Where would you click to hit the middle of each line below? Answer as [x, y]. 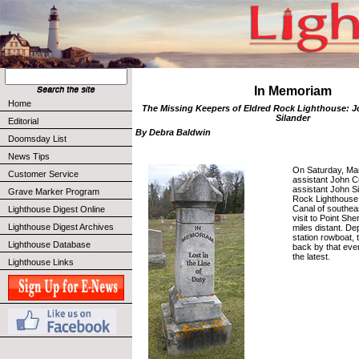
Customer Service [43, 174]
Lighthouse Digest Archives [61, 227]
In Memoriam [292, 91]
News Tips [29, 156]
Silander [292, 118]
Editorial [23, 121]
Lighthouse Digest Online [56, 209]
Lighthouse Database [49, 244]
